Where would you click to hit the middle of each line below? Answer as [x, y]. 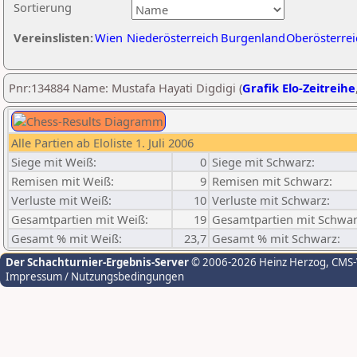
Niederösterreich [173, 37]
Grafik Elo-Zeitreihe [299, 88]
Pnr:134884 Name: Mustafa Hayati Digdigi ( [126, 88]
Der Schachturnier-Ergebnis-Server [97, 262]
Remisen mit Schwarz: [272, 181]
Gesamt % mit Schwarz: [276, 238]
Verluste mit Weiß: [61, 200]
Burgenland [253, 37]
